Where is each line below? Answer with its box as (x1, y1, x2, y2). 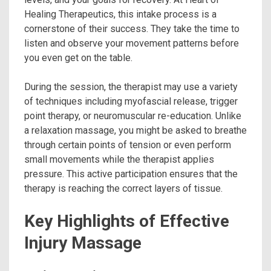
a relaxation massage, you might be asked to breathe (24, 124, 247, 136)
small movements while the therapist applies (24, 153, 214, 165)
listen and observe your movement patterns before (24, 37, 239, 49)
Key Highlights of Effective (24, 211, 229, 231)
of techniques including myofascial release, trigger (24, 95, 238, 107)
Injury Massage (24, 232, 142, 253)
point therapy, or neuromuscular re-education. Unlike (24, 109, 241, 122)
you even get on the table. (24, 51, 132, 64)
